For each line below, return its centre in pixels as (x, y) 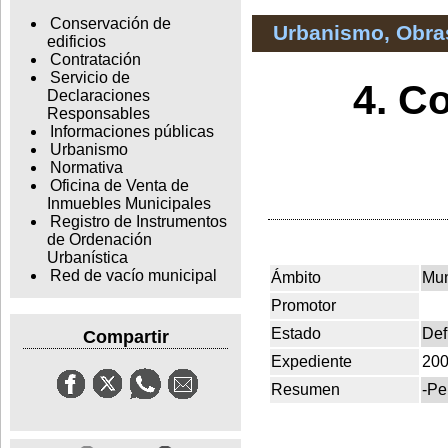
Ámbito (296, 277)
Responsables (98, 114)
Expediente (311, 361)
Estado (296, 333)
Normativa (86, 168)
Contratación (95, 60)
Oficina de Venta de (119, 186)
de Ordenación (99, 240)
